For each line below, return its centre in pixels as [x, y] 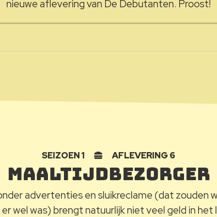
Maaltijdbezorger [108, 174]
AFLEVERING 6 [143, 155]
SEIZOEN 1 [64, 155]
